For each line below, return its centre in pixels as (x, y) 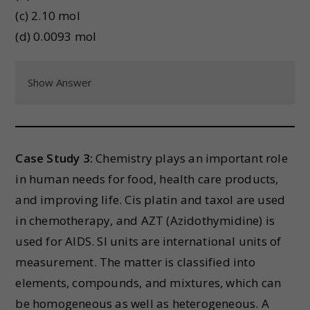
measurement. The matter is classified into (135, 262)
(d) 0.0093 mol (56, 36)
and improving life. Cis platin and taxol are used (151, 200)
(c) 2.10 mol (48, 16)
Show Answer (60, 82)
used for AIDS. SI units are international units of (148, 241)
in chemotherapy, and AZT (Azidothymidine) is (145, 220)
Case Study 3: (54, 158)
